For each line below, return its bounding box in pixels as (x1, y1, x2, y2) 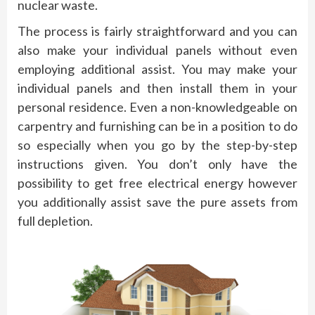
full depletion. (18, 213, 93, 229)
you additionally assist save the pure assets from (18, 194, 297, 210)
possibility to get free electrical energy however (18, 175, 297, 191)
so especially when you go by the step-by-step (18, 137, 297, 153)
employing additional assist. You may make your (18, 61, 297, 77)
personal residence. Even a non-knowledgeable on (18, 99, 297, 115)
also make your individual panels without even (18, 42, 297, 58)
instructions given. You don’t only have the (18, 156, 297, 172)
